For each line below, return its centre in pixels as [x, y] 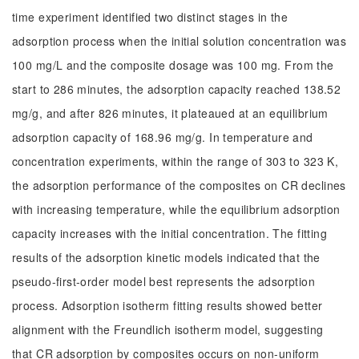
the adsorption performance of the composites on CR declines [179, 185]
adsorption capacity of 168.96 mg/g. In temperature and [163, 137]
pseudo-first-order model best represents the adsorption [164, 281]
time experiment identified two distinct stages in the [150, 17]
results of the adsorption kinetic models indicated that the [166, 257]
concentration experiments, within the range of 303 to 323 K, [175, 161]
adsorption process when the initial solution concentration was [179, 41]
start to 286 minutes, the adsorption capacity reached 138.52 [177, 89]
